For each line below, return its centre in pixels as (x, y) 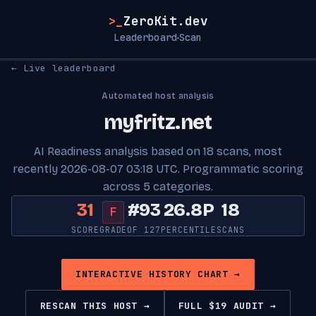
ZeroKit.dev (166, 21)
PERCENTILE (189, 230)
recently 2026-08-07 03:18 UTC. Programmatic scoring (158, 169)
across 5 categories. (158, 187)
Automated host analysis (158, 96)
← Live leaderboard (64, 68)
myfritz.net (158, 122)
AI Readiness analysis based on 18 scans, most (158, 151)
